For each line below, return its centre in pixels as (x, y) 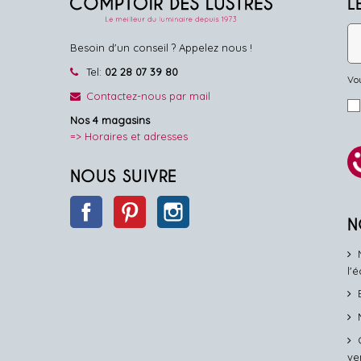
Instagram (215, 204)
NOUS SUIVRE (124, 177)
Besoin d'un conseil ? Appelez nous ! (161, 48)
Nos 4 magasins (110, 120)
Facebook (128, 204)
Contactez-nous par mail (148, 96)
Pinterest (167, 204)
